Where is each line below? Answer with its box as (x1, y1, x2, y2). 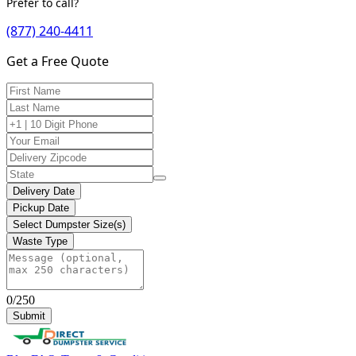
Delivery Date (13, 185, 75, 198)
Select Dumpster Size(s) (13, 219, 126, 231)
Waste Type (13, 235, 68, 248)
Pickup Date (13, 202, 69, 215)
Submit (13, 310, 45, 323)
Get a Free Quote (6, 52, 109, 71)
